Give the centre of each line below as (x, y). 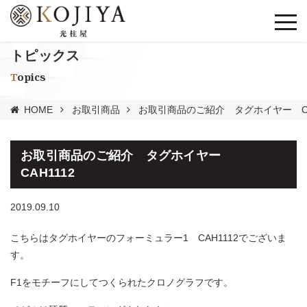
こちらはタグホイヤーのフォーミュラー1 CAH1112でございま (148, 238)
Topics (32, 77)
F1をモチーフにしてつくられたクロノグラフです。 (122, 282)
